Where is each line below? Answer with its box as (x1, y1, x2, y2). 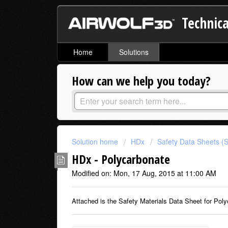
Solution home (72, 136, 120, 147)
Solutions (119, 47, 149, 58)
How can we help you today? (72, 72, 211, 90)
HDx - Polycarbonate (72, 150, 170, 167)
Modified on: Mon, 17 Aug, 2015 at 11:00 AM (72, 167, 216, 178)
